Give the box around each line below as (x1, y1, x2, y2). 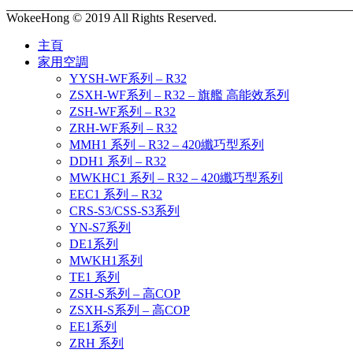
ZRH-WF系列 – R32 (69, 121, 177, 136)
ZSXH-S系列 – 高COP (69, 303, 190, 318)
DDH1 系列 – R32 (69, 154, 166, 169)
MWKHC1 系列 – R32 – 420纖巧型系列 (69, 171, 283, 185)
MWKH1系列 (69, 254, 143, 268)
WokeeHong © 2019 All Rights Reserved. (6, 11, 217, 25)
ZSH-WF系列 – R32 (69, 105, 176, 119)
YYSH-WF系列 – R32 (69, 72, 187, 86)
